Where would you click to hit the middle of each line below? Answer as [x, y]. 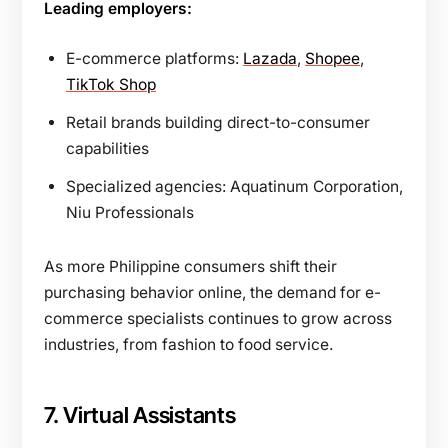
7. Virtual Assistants [140, 414]
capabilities [107, 148]
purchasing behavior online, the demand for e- [212, 292]
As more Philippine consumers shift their [190, 266]
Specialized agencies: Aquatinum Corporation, [234, 186]
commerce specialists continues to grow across [218, 318]
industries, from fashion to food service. [188, 344]
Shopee [332, 58]
